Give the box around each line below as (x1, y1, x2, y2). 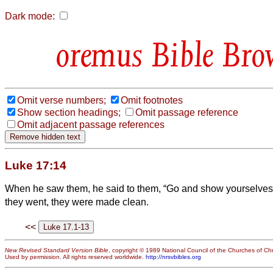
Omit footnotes (121, 94, 183, 105)
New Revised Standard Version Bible (5, 247, 108, 254)
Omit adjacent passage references (17, 119, 165, 130)
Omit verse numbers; (17, 94, 106, 105)
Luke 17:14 (5, 158, 66, 172)
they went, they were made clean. (5, 196, 149, 207)
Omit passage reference (135, 107, 238, 118)
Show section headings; (17, 107, 121, 118)
